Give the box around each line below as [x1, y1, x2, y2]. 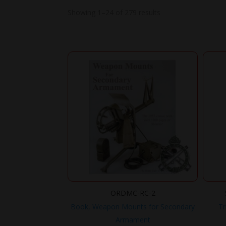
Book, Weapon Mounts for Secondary [71, 201, 195, 211]
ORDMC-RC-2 [110, 188, 155, 198]
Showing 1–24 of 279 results [68, 7, 161, 17]
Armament [115, 214, 150, 224]
